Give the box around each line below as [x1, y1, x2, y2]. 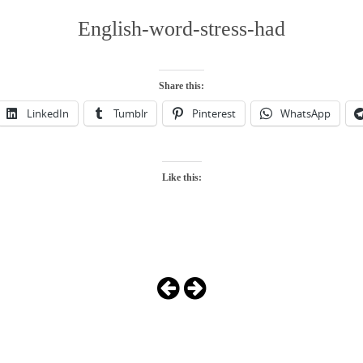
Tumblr [113, 106, 147, 122]
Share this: [159, 80, 204, 92]
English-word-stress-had [78, 17, 285, 41]
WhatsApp [280, 106, 331, 122]
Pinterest [191, 106, 236, 122]
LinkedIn [26, 106, 69, 122]
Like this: [161, 172, 202, 184]
